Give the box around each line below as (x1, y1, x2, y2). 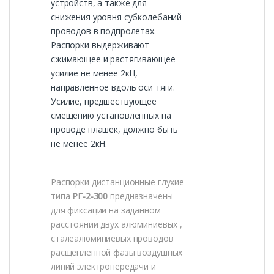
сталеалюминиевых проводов (51, 232, 174, 245)
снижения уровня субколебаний (51, 11, 182, 23)
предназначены (110, 190, 174, 202)
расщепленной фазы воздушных (51, 246, 183, 259)
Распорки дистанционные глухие (51, 176, 184, 188)
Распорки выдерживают (51, 39, 150, 51)
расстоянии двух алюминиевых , (51, 218, 182, 231)
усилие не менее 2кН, (51, 67, 138, 80)
